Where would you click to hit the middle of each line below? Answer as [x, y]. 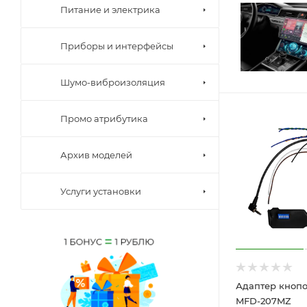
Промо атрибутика [104, 118]
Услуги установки [101, 191]
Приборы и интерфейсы [117, 46]
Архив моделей [96, 155]
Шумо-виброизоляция [113, 82]
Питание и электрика [110, 9]
